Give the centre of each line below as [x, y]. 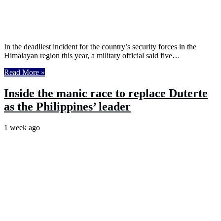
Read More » [24, 73]
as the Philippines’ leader [67, 106]
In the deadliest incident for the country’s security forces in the [100, 47]
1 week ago [22, 127]
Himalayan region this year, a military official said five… [92, 56]
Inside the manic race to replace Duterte [106, 93]
